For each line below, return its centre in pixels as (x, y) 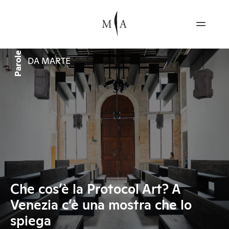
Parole (19, 63)
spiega (31, 221)
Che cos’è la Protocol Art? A (95, 190)
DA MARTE (49, 62)
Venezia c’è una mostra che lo (101, 205)
